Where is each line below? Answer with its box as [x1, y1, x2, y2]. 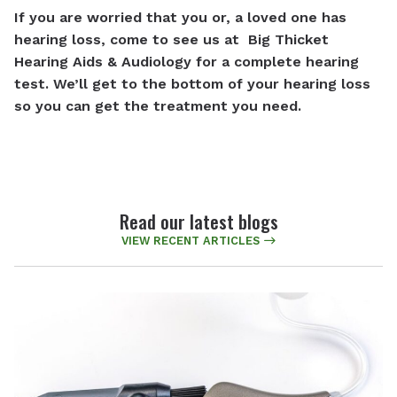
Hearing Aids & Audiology [14, 52, 191, 70]
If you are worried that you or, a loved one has [14, 8, 346, 26]
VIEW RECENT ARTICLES [121, 233, 260, 247]
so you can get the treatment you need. [14, 97, 301, 114]
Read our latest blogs [119, 206, 278, 235]
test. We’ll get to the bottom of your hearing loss [14, 74, 370, 92]
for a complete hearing [191, 52, 359, 70]
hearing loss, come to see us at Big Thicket [14, 30, 329, 48]
